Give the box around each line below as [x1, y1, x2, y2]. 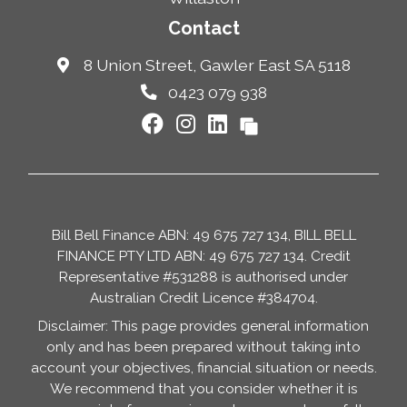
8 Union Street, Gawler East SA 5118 [83, 55, 351, 74]
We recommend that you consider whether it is [49, 381, 358, 397]
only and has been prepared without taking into [46, 339, 361, 355]
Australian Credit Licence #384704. [89, 290, 318, 306]
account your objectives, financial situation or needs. [30, 360, 377, 376]
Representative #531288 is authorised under [59, 269, 348, 285]
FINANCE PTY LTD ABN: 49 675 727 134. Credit [56, 248, 351, 264]
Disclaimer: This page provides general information [38, 318, 369, 334]
